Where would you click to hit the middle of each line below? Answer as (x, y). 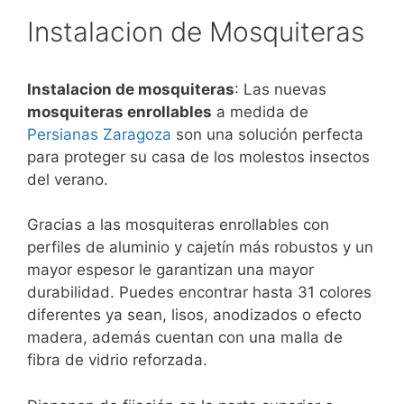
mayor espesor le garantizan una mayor (170, 270)
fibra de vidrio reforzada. (117, 360)
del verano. (68, 179)
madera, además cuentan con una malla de (185, 337)
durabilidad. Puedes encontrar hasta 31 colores (199, 292)
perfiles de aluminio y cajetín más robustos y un (200, 247)
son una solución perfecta (267, 134)
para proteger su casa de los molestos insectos (198, 156)
